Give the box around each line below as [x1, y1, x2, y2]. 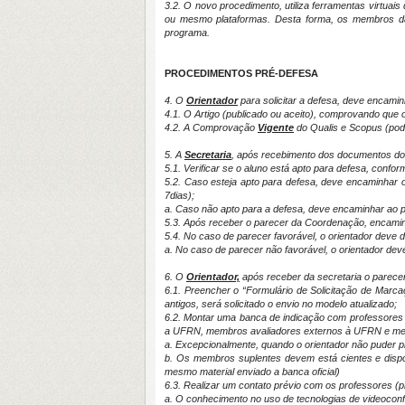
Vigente [258, 122, 294, 133]
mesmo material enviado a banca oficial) [165, 366, 340, 377]
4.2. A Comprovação [165, 122, 258, 133]
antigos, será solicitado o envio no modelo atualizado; [165, 298, 397, 309]
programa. [165, 27, 210, 38]
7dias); [165, 190, 194, 201]
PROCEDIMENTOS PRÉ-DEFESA [165, 68, 318, 79]
